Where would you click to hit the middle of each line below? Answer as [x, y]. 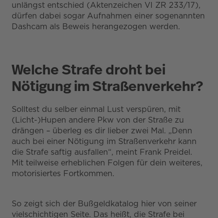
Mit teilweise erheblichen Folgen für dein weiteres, [107, 163]
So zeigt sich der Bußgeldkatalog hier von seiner [104, 203]
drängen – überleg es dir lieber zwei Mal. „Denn [102, 130]
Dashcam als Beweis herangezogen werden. [96, 26]
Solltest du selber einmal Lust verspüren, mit [96, 109]
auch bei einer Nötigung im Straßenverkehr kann [104, 141]
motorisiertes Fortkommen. [63, 173]
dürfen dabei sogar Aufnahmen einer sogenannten [108, 16]
